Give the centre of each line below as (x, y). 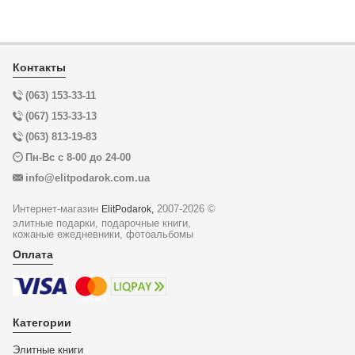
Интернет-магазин (57, 209)
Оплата (33, 255)
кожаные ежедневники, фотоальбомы (103, 235)
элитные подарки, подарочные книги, (102, 223)
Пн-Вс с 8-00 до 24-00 (78, 158)
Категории (42, 323)
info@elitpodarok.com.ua (88, 178)
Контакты (39, 68)
